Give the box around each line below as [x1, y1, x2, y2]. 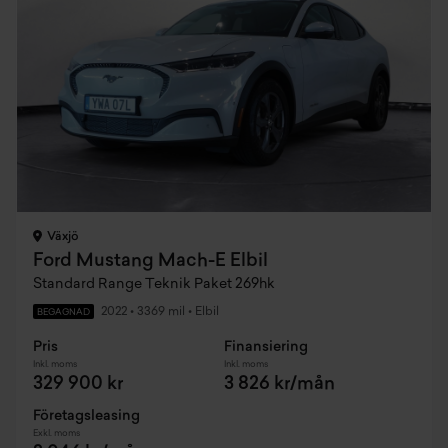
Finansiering [224, 340, 308, 355]
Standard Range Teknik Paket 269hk [33, 277, 275, 292]
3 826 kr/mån [224, 375, 335, 394]
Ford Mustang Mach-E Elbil [33, 252, 268, 271]
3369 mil [134, 306, 185, 318]
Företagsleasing [33, 409, 140, 424]
